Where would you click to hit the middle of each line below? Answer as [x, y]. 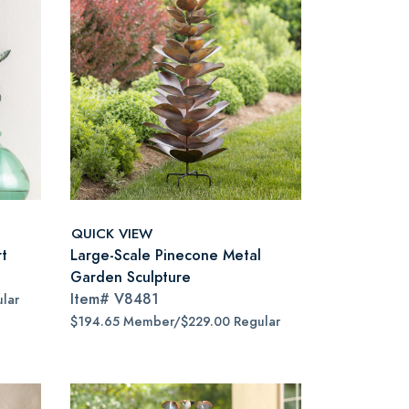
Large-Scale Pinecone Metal [166, 255]
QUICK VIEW [112, 233]
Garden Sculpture [131, 277]
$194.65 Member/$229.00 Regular [175, 322]
